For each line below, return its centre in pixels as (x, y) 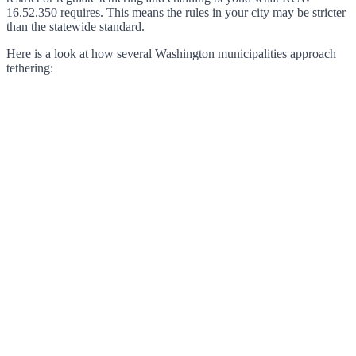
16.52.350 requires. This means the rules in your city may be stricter (176, 12)
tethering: (30, 68)
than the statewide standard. (75, 26)
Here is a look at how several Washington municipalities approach (171, 53)
